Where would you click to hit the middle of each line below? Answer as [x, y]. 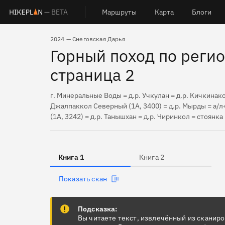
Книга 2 [152, 157]
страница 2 [92, 75]
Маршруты [120, 12]
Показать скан [83, 179]
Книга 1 [71, 157]
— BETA [56, 12]
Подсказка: [98, 209]
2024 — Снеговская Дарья [88, 39]
